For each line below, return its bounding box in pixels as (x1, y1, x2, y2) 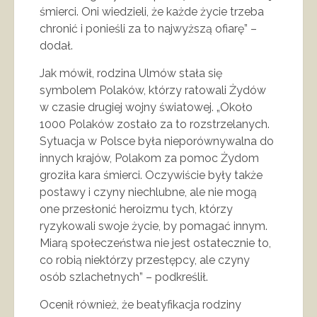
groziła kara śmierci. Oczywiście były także (40, 168, 263, 183)
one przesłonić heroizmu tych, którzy (40, 202, 233, 217)
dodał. (40, 39, 76, 53)
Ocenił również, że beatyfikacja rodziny (40, 298, 241, 312)
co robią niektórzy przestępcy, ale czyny (40, 253, 250, 267)
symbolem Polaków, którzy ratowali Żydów (40, 83, 266, 98)
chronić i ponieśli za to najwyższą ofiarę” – (40, 22, 257, 36)
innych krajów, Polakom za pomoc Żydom (40, 151, 259, 166)
